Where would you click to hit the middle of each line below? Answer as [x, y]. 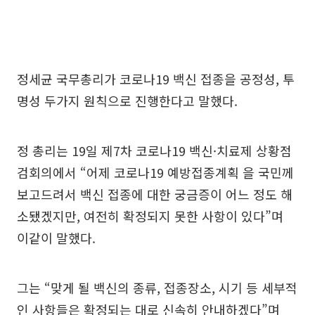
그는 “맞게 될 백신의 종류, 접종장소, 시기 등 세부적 [157, 288]
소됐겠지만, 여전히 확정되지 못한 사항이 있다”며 [150, 216]
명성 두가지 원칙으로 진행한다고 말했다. [127, 101]
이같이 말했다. [56, 238]
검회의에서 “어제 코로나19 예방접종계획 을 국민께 [155, 173]
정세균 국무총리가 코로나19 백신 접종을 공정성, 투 [156, 79]
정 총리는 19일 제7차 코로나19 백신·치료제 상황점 [154, 151]
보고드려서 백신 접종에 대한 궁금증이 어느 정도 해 [155, 194]
